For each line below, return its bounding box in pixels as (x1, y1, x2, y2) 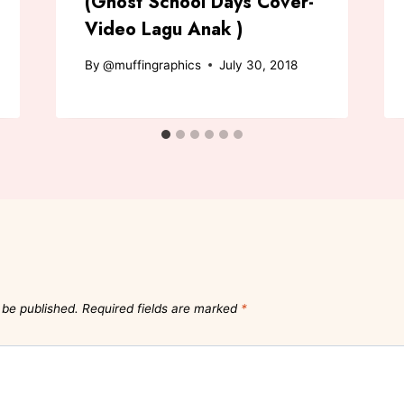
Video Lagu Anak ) (84, 15, 243, 42)
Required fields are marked (82, 300, 241, 316)
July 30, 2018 (218, 57, 298, 72)
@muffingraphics (102, 57, 201, 72)
